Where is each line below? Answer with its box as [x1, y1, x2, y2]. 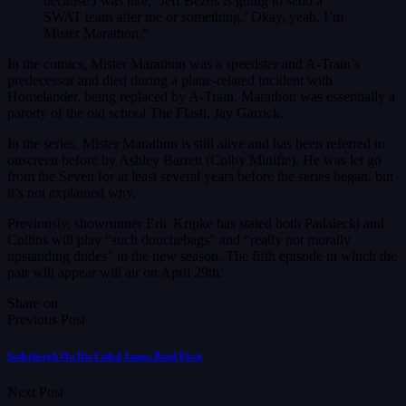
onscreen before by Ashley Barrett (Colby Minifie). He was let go [7, 152, 382, 169]
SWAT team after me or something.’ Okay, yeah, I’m [43, 9, 343, 25]
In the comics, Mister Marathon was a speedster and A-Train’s [7, 56, 360, 72]
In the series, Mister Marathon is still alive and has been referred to [7, 136, 385, 152]
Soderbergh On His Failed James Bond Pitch [7, 351, 202, 362]
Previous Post [7, 312, 85, 328]
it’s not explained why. [7, 185, 136, 201]
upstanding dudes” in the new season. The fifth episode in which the [7, 248, 397, 265]
